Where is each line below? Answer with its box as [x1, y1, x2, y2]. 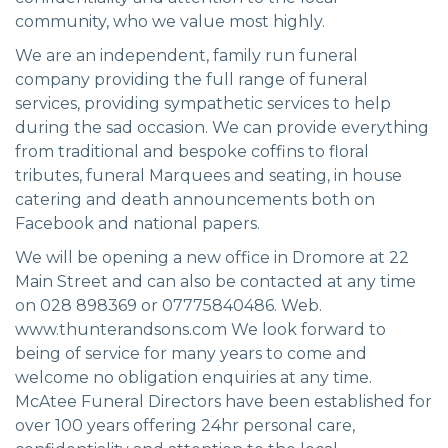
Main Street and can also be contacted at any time [15, 271, 416, 291]
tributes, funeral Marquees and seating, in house [15, 165, 402, 185]
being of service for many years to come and [15, 343, 367, 363]
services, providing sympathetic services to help [15, 93, 391, 113]
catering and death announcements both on [15, 189, 375, 209]
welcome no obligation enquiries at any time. [15, 367, 372, 387]
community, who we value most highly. [15, 11, 325, 31]
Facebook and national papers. [15, 213, 260, 233]
